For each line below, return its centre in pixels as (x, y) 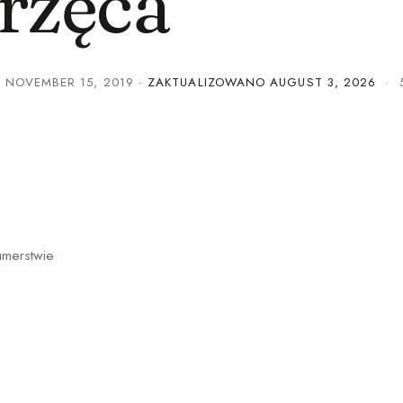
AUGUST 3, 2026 (323, 82)
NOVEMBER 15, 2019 (69, 82)
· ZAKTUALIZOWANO (204, 82)
